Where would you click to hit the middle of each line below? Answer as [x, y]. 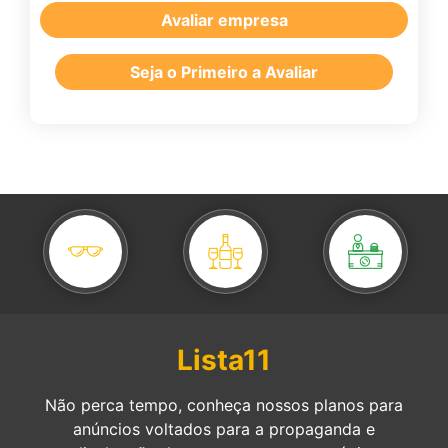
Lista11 [224, 360]
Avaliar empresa [224, 20]
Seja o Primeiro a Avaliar [224, 72]
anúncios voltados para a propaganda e [224, 429]
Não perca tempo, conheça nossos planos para [224, 405]
